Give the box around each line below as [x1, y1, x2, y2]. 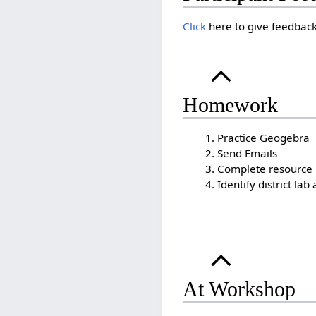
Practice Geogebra [217, 130, 310, 145]
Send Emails [217, 146, 277, 160]
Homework [183, 92, 279, 117]
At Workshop [183, 276, 296, 301]
